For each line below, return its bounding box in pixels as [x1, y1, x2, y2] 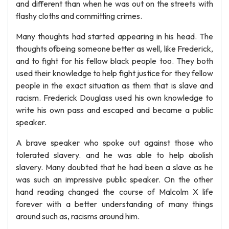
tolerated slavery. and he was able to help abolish [16, 150, 213, 160]
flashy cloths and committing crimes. [16, 11, 142, 21]
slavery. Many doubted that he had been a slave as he [16, 162, 213, 172]
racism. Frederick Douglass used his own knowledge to [16, 93, 213, 103]
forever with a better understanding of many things [16, 199, 213, 209]
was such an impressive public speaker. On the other [16, 174, 213, 185]
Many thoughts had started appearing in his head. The [16, 31, 213, 41]
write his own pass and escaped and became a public [16, 105, 213, 115]
